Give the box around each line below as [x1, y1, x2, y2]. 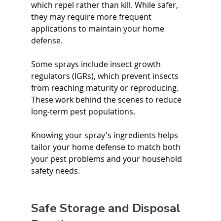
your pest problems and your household [31, 153, 184, 164]
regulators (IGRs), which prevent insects [31, 71, 181, 81]
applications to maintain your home [31, 23, 166, 34]
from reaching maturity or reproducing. [31, 82, 181, 93]
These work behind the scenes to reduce [31, 94, 184, 105]
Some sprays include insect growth [31, 59, 163, 70]
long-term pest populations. [31, 106, 135, 117]
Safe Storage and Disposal [31, 200, 184, 216]
